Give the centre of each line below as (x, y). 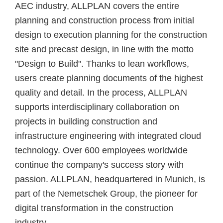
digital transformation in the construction (94, 208)
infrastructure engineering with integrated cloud (108, 136)
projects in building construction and (86, 121)
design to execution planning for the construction (111, 35)
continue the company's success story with (99, 165)
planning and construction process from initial (105, 20)
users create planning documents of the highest (109, 78)
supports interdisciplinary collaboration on (97, 107)
